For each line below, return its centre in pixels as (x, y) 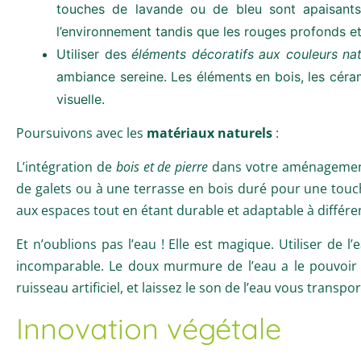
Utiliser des (94, 54)
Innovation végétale (149, 328)
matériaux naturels (210, 133)
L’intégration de (66, 166)
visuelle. (81, 99)
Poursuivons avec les (81, 133)
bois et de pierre (162, 166)
